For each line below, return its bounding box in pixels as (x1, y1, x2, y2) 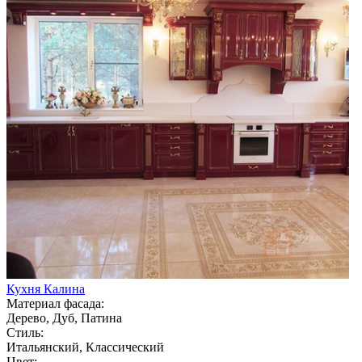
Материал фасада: (6, 296, 104, 310)
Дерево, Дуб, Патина (6, 310, 122, 325)
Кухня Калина (6, 281, 85, 296)
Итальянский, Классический (6, 339, 164, 354)
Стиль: (6, 325, 44, 339)
